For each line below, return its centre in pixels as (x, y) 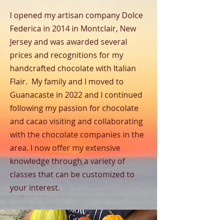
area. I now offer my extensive (65, 148)
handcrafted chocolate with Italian (73, 68)
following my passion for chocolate (74, 108)
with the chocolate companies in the (77, 135)
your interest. (35, 188)
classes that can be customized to (72, 174)
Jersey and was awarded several (69, 42)
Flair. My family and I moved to (67, 82)
